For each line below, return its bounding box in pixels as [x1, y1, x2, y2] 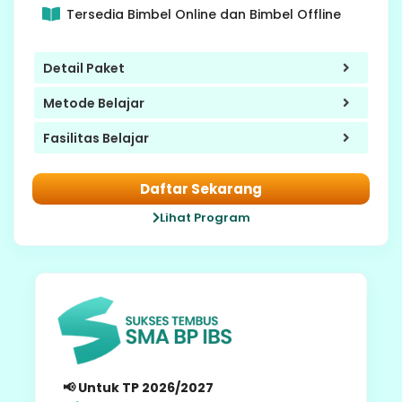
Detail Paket [43, 58, 125, 77]
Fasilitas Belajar [43, 128, 149, 147]
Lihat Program [159, 209, 250, 227]
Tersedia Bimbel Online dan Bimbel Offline [66, 5, 341, 24]
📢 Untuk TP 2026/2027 [63, 379, 214, 398]
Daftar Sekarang [140, 179, 262, 199]
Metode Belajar [43, 93, 144, 112]
